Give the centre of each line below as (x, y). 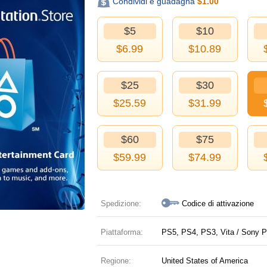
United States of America (205, 261)
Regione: (116, 261)
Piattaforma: (122, 232)
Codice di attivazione (218, 204)
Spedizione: (121, 204)
